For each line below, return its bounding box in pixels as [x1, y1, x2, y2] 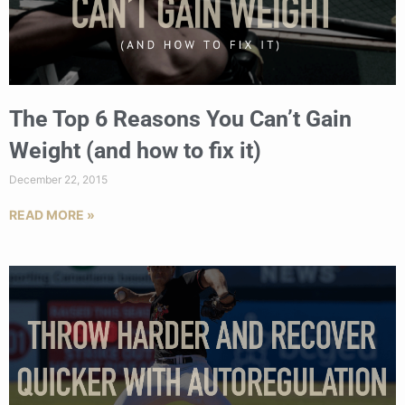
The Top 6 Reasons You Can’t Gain [9, 106, 352, 133]
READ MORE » [9, 207, 95, 223]
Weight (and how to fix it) [9, 137, 261, 165]
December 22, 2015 [9, 173, 108, 187]
